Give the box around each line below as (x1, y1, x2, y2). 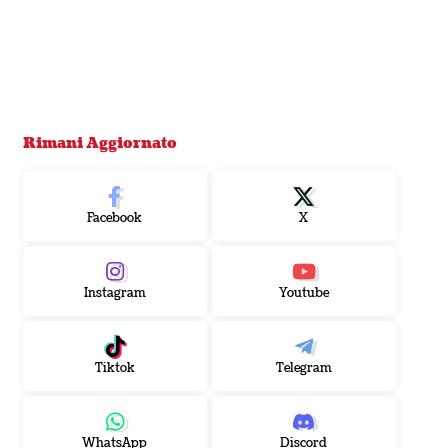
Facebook (87, 210, 143, 228)
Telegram (275, 360, 332, 378)
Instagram (83, 285, 146, 303)
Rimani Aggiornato (22, 134, 177, 154)
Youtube (278, 285, 329, 303)
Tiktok (94, 360, 135, 378)
